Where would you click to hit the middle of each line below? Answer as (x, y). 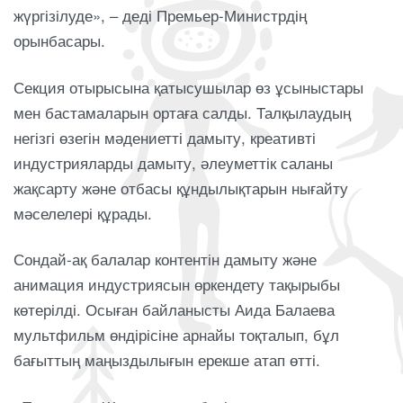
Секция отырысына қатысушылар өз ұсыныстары (188, 87)
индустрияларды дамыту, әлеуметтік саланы (173, 162)
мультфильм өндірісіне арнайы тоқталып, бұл (176, 335)
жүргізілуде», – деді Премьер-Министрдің (160, 16)
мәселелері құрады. (83, 213)
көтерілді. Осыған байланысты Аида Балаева (174, 310)
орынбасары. (59, 41)
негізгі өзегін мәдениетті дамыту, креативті (165, 137)
